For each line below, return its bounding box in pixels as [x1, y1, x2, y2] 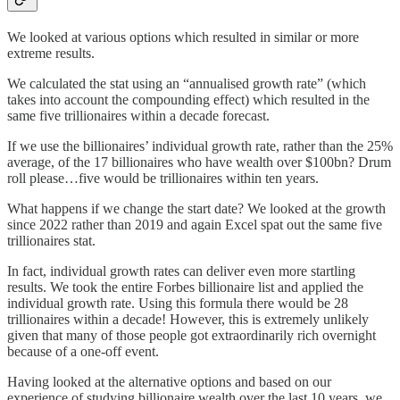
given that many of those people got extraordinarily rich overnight [7, 327, 376, 343]
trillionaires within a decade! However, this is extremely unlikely [7, 311, 369, 327]
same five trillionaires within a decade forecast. [7, 107, 270, 123]
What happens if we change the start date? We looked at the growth [7, 200, 386, 216]
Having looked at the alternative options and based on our [7, 373, 331, 389]
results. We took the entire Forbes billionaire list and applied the [7, 279, 363, 295]
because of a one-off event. [7, 343, 159, 359]
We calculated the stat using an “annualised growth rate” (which [7, 75, 366, 91]
